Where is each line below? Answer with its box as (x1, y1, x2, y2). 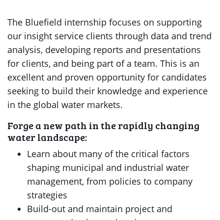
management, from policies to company (27, 175, 192, 187)
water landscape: (7, 130, 87, 144)
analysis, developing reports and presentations (7, 44, 201, 55)
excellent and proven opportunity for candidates (7, 71, 207, 83)
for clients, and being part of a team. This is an (7, 57, 199, 69)
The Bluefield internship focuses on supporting (7, 16, 202, 28)
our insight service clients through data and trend (7, 30, 212, 42)
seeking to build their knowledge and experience (7, 85, 208, 97)
